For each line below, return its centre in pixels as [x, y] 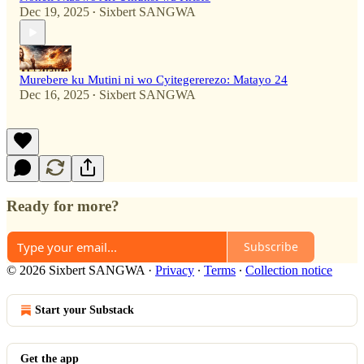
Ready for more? [63, 206]
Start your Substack [84, 310]
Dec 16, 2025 [54, 95]
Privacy [175, 270]
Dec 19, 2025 [54, 12]
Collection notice [289, 270]
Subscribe [271, 247]
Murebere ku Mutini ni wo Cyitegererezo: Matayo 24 [154, 80]
